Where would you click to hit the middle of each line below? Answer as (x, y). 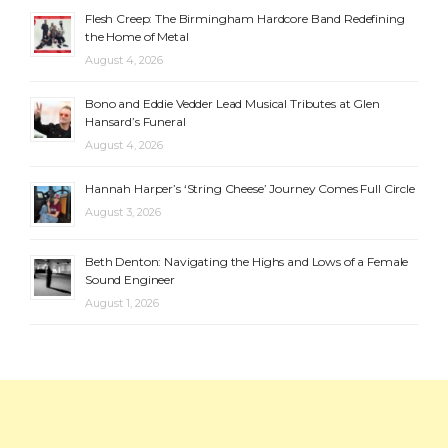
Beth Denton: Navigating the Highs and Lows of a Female (247, 262)
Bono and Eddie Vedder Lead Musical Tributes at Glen (232, 104)
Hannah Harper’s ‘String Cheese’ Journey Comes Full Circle (250, 189)
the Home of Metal (137, 37)
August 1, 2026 (122, 303)
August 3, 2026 (123, 212)
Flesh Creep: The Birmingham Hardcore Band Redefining (245, 19)
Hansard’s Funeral (135, 122)
